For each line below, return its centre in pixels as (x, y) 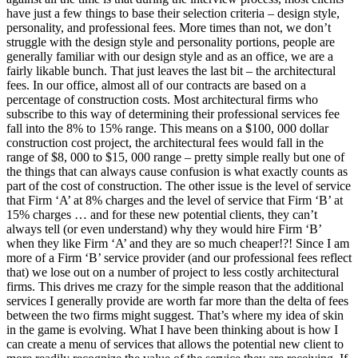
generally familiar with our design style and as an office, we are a (170, 56)
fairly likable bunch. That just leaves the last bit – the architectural (171, 70)
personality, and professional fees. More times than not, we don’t (169, 27)
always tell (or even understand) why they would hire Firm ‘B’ (164, 229)
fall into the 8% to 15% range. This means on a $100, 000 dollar (167, 128)
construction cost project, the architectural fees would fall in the (165, 142)
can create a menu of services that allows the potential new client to (175, 344)
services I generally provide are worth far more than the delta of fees (177, 300)
